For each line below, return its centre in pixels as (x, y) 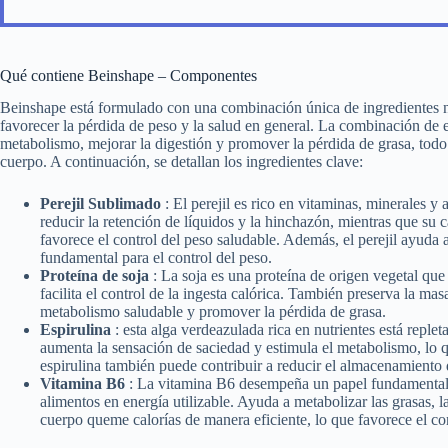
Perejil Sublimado (102, 204)
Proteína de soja (96, 276)
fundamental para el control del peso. (156, 258)
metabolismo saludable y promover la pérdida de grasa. (213, 312)
